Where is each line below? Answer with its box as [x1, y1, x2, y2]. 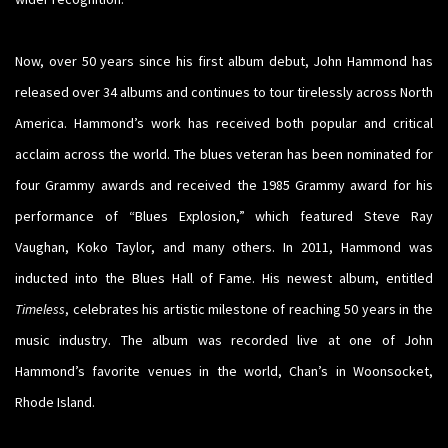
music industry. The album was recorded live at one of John [15, 331, 433, 350]
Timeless [15, 300, 65, 319]
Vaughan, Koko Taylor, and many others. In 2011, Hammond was [15, 238, 433, 257]
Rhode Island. [15, 393, 95, 412]
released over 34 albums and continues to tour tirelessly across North [15, 83, 433, 102]
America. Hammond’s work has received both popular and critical [15, 114, 433, 133]
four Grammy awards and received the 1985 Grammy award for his [15, 176, 433, 195]
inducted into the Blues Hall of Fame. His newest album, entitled [15, 269, 433, 288]
